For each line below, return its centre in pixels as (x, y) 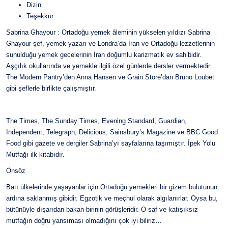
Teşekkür (40, 16)
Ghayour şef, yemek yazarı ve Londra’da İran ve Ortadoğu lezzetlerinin (110, 44)
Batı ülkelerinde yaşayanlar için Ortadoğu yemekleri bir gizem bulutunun (112, 187)
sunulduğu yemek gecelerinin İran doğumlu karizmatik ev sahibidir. (104, 55)
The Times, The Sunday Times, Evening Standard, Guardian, (96, 121)
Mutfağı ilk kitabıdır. (35, 154)
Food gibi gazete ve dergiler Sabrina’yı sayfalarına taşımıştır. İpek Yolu (111, 143)
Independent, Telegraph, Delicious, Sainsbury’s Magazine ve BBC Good (112, 132)
